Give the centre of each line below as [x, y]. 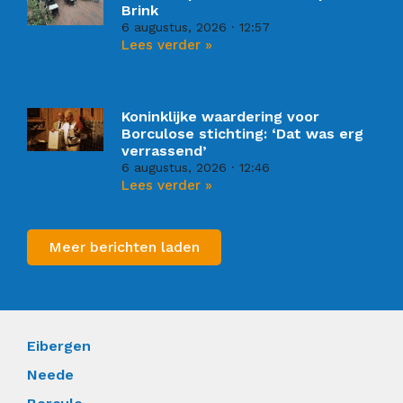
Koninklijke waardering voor [221, 117]
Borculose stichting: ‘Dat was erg [243, 134]
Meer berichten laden [124, 246]
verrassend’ [165, 151]
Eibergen [59, 345]
